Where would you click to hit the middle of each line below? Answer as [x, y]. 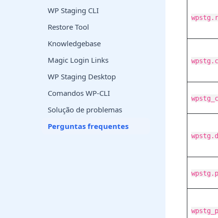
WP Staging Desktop [82, 76]
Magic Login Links [78, 60]
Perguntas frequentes [88, 126]
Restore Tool [68, 27]
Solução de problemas [85, 109]
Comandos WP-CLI [79, 93]
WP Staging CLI [73, 10]
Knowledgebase [74, 43]
